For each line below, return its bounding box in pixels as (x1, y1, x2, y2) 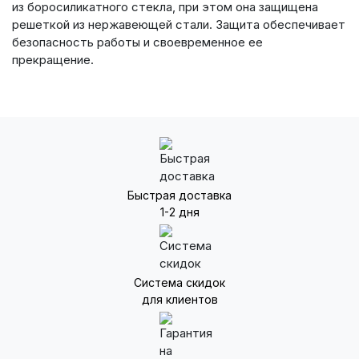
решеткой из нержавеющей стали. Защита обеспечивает (12, 17, 345, 32)
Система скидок (134, 276, 225, 289)
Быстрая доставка (127, 188, 232, 202)
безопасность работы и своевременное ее (12, 34, 263, 50)
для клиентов (141, 292, 218, 306)
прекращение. (12, 52, 94, 67)
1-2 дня (159, 205, 200, 219)
